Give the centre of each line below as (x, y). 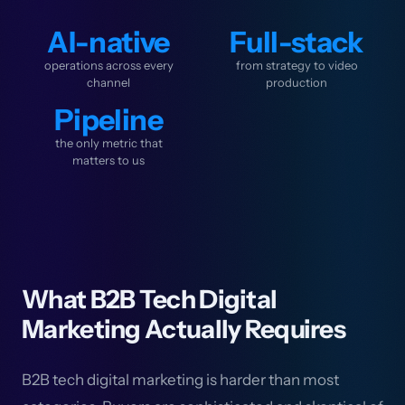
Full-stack (297, 42)
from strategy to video (297, 65)
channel (108, 82)
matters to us (108, 160)
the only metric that (108, 143)
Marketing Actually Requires (184, 329)
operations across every (108, 65)
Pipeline (108, 120)
